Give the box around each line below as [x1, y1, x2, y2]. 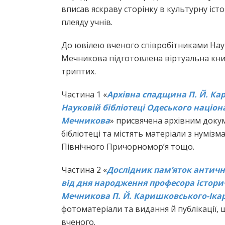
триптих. [61, 66, 96, 77]
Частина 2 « [61, 164, 107, 176]
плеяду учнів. [61, 17, 113, 28]
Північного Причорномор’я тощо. [61, 141, 194, 153]
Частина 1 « [61, 89, 107, 100]
